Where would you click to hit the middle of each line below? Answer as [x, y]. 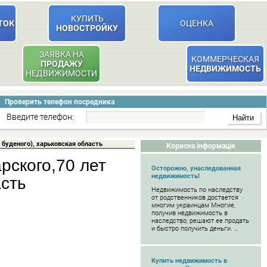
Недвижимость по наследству [197, 190]
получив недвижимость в [190, 213]
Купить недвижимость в [189, 261]
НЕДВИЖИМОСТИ [61, 73]
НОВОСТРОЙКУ [87, 28]
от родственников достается [195, 198]
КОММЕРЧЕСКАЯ [225, 59]
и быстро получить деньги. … [195, 229]
